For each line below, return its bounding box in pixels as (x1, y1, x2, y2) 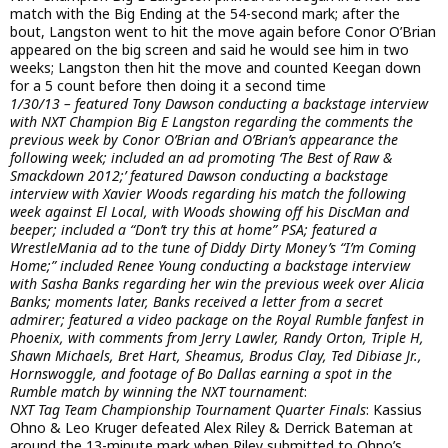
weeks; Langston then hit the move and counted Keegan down (10, 57, 421, 77)
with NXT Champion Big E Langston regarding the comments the (10, 111, 413, 131)
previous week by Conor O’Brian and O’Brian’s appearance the (10, 129, 398, 149)
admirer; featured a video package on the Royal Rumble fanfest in (10, 309, 424, 329)
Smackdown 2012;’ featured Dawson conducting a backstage (10, 165, 388, 185)
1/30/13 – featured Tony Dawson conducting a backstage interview (10, 93, 428, 113)
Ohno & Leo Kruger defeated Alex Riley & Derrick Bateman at (10, 417, 413, 437)
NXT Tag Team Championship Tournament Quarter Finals (10, 399, 366, 419)
